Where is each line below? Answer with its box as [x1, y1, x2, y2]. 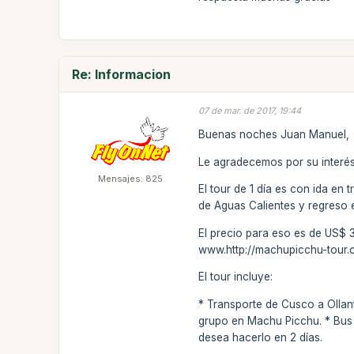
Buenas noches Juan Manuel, [198, 128, 350, 141]
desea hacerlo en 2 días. [198, 330, 323, 344]
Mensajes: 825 [98, 172, 164, 184]
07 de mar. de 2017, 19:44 [198, 104, 302, 116]
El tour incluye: [198, 270, 273, 283]
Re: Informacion [72, 66, 171, 82]
